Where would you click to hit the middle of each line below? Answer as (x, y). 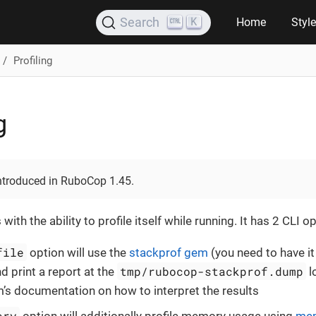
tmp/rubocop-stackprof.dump (212, 271)
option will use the (78, 253)
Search (140, 22)
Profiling (32, 60)
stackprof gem (169, 253)
